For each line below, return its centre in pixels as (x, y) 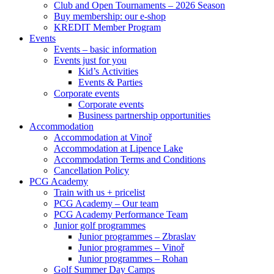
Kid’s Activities (108, 71)
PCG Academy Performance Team (121, 214)
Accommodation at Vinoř (103, 137)
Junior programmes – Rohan (133, 258)
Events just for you (90, 60)
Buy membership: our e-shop (110, 16)
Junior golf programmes (100, 225)
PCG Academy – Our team (106, 203)
